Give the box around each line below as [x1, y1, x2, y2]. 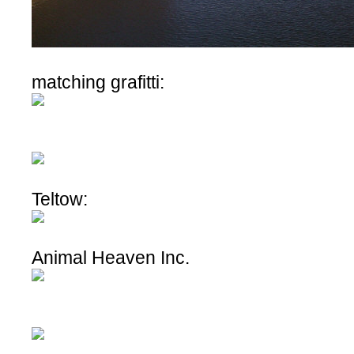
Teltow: [32, 189, 92, 209]
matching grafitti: [32, 72, 169, 92]
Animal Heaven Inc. [32, 247, 194, 268]
